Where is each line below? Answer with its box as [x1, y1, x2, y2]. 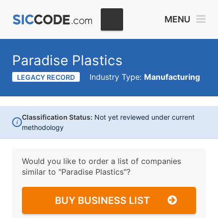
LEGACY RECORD [17, 73, 75, 81]
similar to [22, 167, 58, 177]
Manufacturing [144, 72, 200, 82]
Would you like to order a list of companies [22, 156, 181, 166]
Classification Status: [22, 113, 92, 121]
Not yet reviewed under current [92, 113, 195, 121]
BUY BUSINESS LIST [55, 195, 150, 206]
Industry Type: [90, 72, 144, 82]
